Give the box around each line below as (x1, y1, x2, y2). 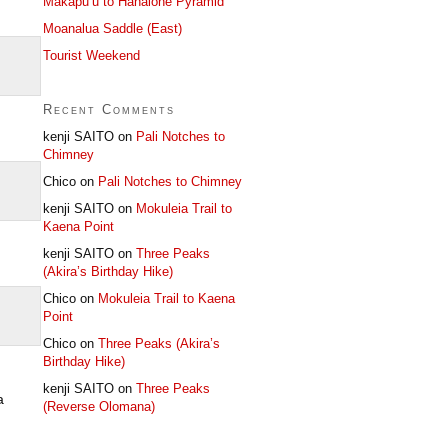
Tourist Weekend (43, 47, 140, 63)
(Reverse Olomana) (43, 398, 155, 414)
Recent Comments (43, 101, 175, 117)
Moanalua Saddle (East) (43, 20, 182, 36)
